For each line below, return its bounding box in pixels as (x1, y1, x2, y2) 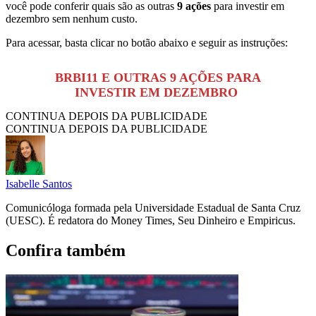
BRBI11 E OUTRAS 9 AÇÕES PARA (55, 70, 261, 85)
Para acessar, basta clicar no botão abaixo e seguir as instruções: (6, 36, 291, 49)
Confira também (6, 241, 126, 260)
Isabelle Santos (6, 177, 72, 190)
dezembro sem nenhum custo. (6, 12, 140, 25)
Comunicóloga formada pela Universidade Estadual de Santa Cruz (6, 201, 300, 214)
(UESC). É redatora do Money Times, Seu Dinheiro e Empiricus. (6, 214, 296, 226)
